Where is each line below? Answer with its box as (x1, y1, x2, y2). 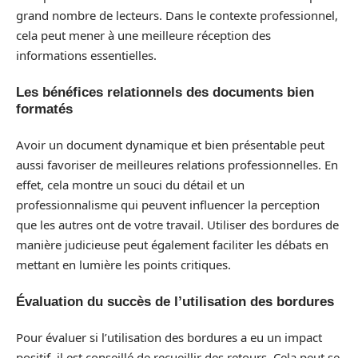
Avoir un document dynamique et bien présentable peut (16, 137, 324, 153)
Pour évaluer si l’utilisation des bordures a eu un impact (16, 329, 322, 345)
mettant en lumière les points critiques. (16, 257, 231, 272)
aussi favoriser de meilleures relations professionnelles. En (16, 157, 338, 173)
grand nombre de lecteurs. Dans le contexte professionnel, (16, 7, 338, 23)
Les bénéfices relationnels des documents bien (16, 84, 314, 100)
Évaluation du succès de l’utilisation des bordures (16, 293, 334, 309)
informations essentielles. (16, 47, 157, 63)
